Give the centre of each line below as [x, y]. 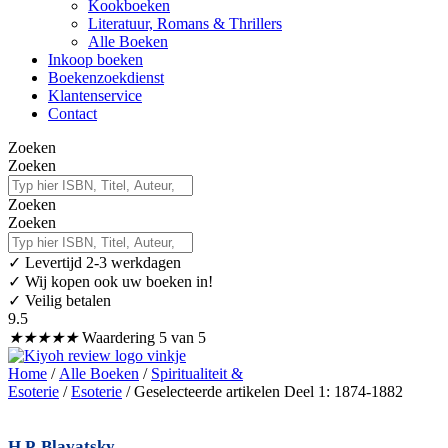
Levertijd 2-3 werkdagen [103, 262]
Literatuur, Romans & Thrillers [185, 23]
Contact [72, 113]
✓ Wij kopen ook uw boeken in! [110, 281]
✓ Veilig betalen [59, 300]
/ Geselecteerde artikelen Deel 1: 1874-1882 [262, 391]
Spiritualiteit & [197, 373]
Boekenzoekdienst [106, 77]
